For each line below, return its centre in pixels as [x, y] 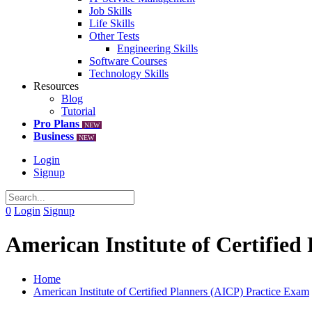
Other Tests [114, 36]
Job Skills [110, 11]
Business [54, 136]
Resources [56, 86]
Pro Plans [56, 124]
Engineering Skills [157, 48]
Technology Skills [129, 73]
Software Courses [128, 61]
